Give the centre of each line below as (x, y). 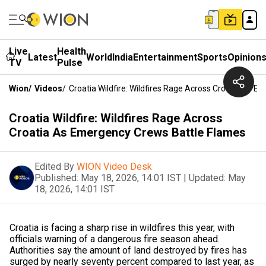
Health (72, 51)
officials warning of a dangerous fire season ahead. (115, 239)
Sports (212, 57)
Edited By (54, 167)
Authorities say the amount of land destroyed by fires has (128, 250)
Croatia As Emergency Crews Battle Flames (127, 132)
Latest (42, 57)
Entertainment (165, 57)
